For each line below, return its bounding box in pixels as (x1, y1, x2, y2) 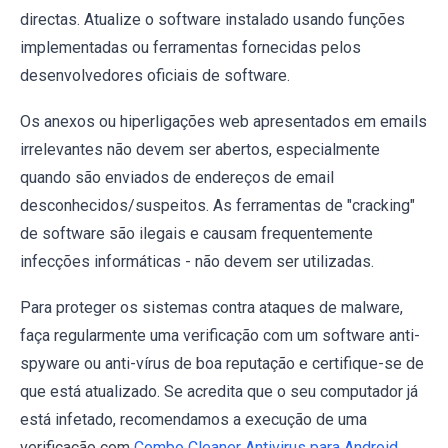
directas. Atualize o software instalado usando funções (20, 9, 405, 29)
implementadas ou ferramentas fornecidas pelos (20, 37, 361, 57)
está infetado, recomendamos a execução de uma (20, 409, 367, 429)
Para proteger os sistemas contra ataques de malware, (20, 297, 403, 317)
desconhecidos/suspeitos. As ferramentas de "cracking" (20, 195, 415, 215)
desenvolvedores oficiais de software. (20, 65, 290, 85)
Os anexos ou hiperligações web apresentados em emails (20, 111, 427, 131)
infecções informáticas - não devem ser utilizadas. (20, 251, 374, 271)
